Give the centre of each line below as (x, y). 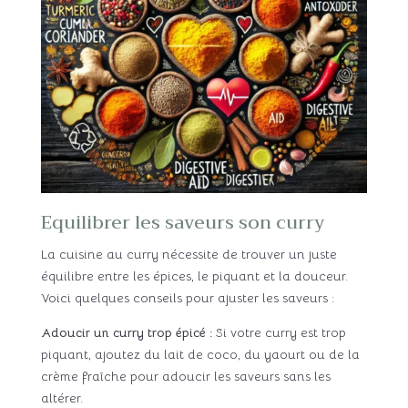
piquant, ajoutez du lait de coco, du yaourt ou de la (200, 355)
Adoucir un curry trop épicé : (126, 333)
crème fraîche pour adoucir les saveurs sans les (185, 377)
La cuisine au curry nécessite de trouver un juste (189, 255)
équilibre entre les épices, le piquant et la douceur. (194, 276)
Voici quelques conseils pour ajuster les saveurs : (187, 298)
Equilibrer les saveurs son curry (183, 223)
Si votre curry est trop (279, 333)
